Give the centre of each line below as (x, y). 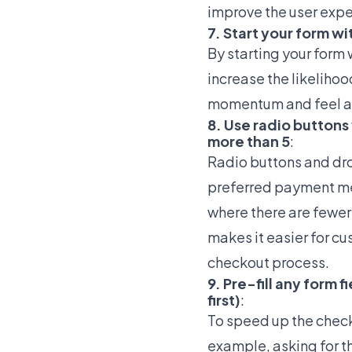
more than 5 (249, 141)
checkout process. (268, 262)
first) (224, 299)
